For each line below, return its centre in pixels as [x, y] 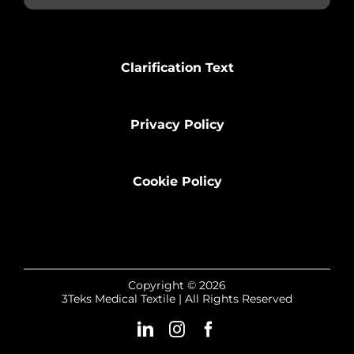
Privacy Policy [177, 125]
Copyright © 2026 [177, 286]
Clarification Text [177, 68]
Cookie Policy [177, 182]
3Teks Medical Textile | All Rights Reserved [177, 299]
